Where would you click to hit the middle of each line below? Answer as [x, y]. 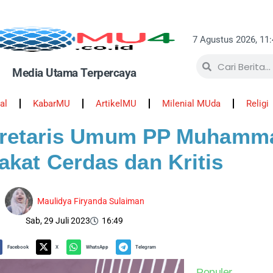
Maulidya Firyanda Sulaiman [90, 201]
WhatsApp [97, 247]
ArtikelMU [116, 104]
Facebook [18, 247]
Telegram [146, 247]
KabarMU [51, 104]
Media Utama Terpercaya [74, 73]
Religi [257, 104]
